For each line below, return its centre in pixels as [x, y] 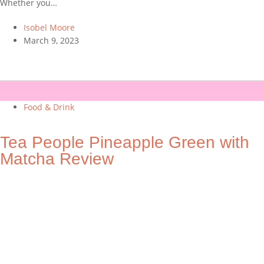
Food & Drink [49, 107]
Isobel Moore [49, 27]
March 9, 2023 [51, 40]
